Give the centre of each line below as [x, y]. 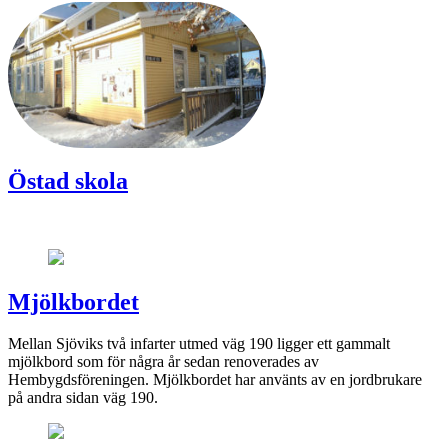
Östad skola [68, 180]
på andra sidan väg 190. [83, 398]
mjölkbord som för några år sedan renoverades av [163, 362]
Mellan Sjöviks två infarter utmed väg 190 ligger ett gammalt [199, 344]
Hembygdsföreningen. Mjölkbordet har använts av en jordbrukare [215, 380]
